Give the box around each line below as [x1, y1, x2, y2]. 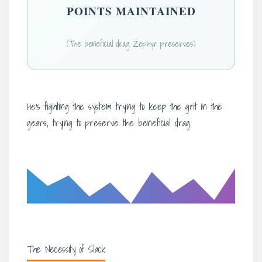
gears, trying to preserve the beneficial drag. [27, 115, 191, 130]
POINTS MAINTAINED [66, 3, 196, 19]
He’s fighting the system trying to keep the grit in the [27, 99, 222, 114]
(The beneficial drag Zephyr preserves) [67, 37, 195, 50]
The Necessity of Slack [27, 242, 105, 257]
